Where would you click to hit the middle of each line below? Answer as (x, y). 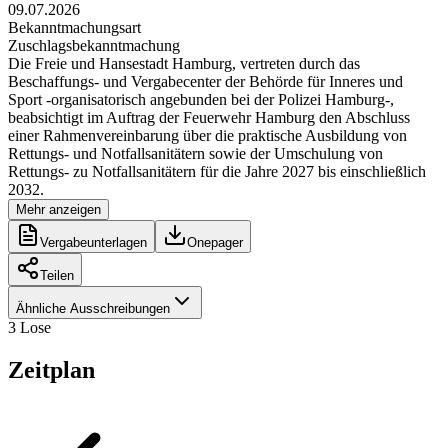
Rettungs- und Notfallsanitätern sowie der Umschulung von (195, 153)
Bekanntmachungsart (74, 27)
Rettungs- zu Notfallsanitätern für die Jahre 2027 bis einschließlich (217, 171)
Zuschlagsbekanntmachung (94, 45)
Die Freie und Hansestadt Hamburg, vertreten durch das (184, 63)
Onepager (215, 242)
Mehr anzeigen (58, 209)
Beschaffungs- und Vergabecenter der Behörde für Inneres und (205, 81)
